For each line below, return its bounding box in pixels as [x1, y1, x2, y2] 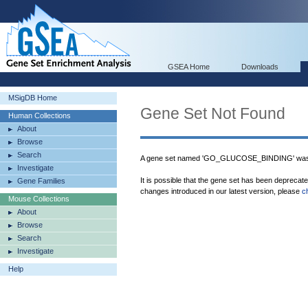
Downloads [241, 63, 278, 71]
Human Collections [8, 111, 71, 120]
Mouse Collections [8, 195, 69, 203]
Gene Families [17, 177, 65, 185]
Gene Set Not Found [140, 104, 285, 122]
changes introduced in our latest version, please [140, 187, 302, 195]
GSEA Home [168, 63, 210, 71]
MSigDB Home [8, 93, 57, 102]
